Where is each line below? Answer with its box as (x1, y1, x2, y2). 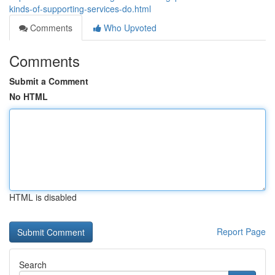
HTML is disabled (9, 191, 77, 203)
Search (19, 258, 47, 271)
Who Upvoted (101, 21, 157, 34)
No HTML (9, 90, 48, 103)
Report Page (217, 225, 266, 238)
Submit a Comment (9, 75, 88, 87)
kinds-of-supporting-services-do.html (9, 2, 151, 15)
